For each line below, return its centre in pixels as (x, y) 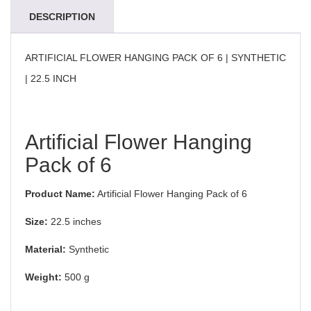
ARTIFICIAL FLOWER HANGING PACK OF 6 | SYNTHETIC (155, 58)
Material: (45, 249)
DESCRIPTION (62, 17)
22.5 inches (75, 221)
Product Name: (60, 194)
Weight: (43, 277)
